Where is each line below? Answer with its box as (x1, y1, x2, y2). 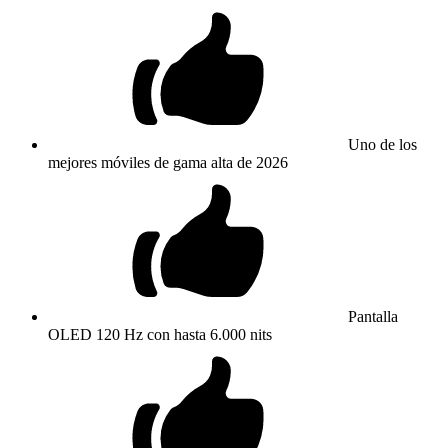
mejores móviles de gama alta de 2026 (48, 153, 288, 171)
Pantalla (348, 307, 398, 325)
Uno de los (348, 135, 417, 153)
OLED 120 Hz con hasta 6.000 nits (48, 325, 272, 343)
